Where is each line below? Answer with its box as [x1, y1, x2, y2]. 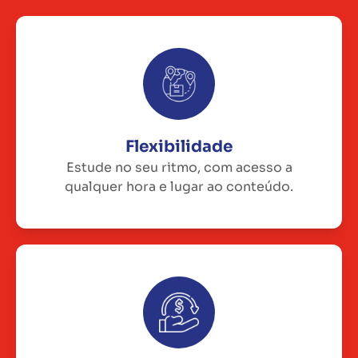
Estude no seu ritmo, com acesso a [66, 158, 292, 176]
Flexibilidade [125, 136, 233, 157]
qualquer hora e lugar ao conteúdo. [65, 177, 293, 195]
